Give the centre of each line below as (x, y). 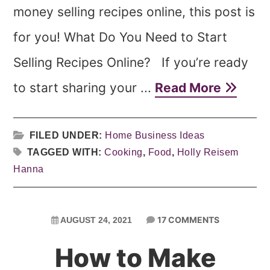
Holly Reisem (208, 152)
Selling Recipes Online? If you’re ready (131, 62)
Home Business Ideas (155, 135)
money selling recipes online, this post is (134, 12)
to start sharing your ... (84, 88)
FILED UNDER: (67, 135)
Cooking (124, 152)
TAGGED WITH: (66, 152)
